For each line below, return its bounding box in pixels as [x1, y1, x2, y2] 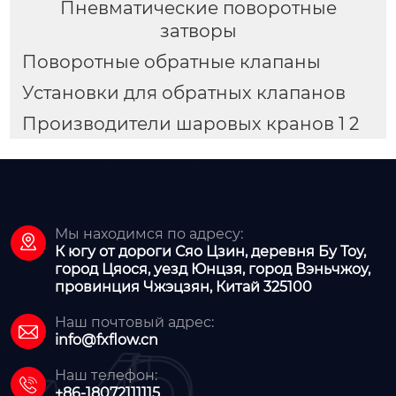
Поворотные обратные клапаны [21, 50, 321, 72]
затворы [159, 20, 237, 42]
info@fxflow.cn [55, 331, 158, 348]
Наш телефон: [55, 366, 157, 384]
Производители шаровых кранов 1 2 [21, 112, 359, 134]
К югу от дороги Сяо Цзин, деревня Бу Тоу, [55, 242, 366, 260]
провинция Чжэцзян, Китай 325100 [55, 278, 312, 295]
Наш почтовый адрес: [55, 313, 214, 331]
